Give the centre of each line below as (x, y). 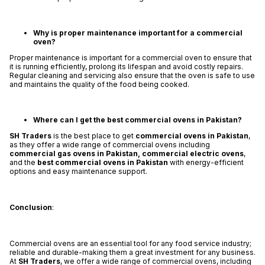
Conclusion (30, 208)
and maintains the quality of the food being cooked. (99, 85)
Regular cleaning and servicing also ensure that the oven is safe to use (132, 76)
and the (23, 163)
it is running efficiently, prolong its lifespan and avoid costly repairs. (126, 67)
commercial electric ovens (193, 154)
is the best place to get (93, 136)
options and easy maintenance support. (78, 172)
